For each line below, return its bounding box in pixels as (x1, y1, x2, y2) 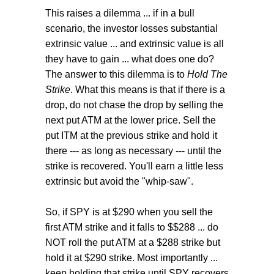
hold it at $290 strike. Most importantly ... (45, 253, 218, 264)
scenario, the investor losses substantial (45, 23, 218, 34)
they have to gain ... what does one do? (45, 54, 214, 65)
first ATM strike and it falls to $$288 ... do (45, 222, 218, 233)
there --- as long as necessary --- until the (45, 146, 221, 157)
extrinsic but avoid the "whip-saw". (45, 176, 196, 187)
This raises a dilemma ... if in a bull (45, 8, 194, 19)
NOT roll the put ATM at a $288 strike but (45, 237, 220, 248)
